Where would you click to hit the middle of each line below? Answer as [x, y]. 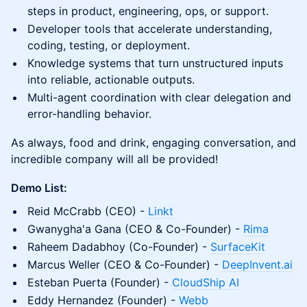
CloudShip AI [206, 283]
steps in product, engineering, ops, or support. [148, 11]
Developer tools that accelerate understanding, [150, 29]
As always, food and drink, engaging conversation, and [153, 143]
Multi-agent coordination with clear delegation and [159, 98]
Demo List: [39, 188]
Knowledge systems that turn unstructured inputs [155, 63]
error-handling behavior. [89, 114]
